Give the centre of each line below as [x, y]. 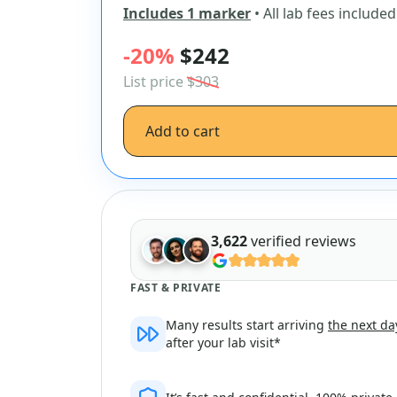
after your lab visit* [223, 343]
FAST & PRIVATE [176, 288]
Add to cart [183, 131]
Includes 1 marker [187, 13]
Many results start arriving [247, 325]
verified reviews [304, 241]
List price [155, 82]
